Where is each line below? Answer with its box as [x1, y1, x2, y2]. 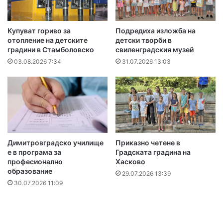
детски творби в [115, 35, 172, 44]
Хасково [115, 157, 145, 166]
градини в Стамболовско [7, 45, 94, 54]
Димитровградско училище [7, 138, 104, 147]
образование [7, 167, 52, 176]
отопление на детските [7, 35, 88, 44]
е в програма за [7, 148, 61, 157]
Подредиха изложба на [115, 26, 196, 35]
